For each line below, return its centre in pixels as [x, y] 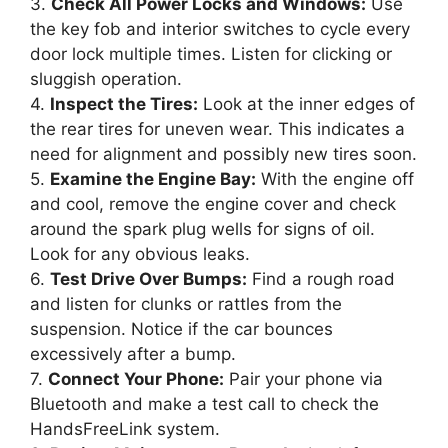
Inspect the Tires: [124, 104]
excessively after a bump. [133, 354]
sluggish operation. [106, 79]
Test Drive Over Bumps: [148, 279]
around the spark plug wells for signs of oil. [202, 229]
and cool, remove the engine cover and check [213, 204]
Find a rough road [321, 279]
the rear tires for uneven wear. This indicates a [217, 129]
